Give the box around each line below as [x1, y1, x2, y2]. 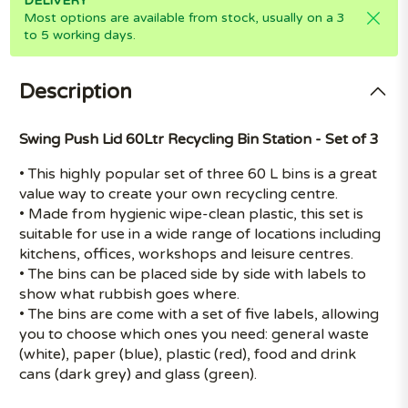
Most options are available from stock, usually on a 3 [24, 10, 346, 25]
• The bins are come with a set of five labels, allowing [19, 304, 380, 323]
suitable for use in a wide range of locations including [19, 224, 382, 243]
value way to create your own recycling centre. [19, 184, 339, 203]
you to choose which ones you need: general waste [19, 324, 370, 343]
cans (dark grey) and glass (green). [19, 364, 258, 383]
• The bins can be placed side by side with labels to [19, 264, 367, 283]
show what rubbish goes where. [19, 284, 240, 303]
